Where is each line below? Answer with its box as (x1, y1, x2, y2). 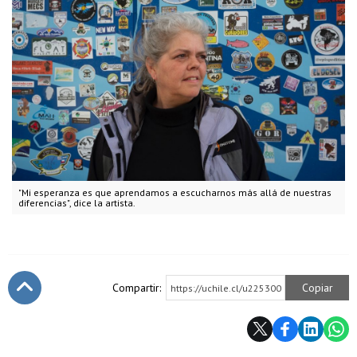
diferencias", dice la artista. (18, 196, 135, 209)
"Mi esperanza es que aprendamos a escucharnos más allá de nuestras (18, 186, 331, 198)
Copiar (301, 280, 333, 295)
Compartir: (112, 280, 161, 295)
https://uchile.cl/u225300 (171, 281, 281, 294)
